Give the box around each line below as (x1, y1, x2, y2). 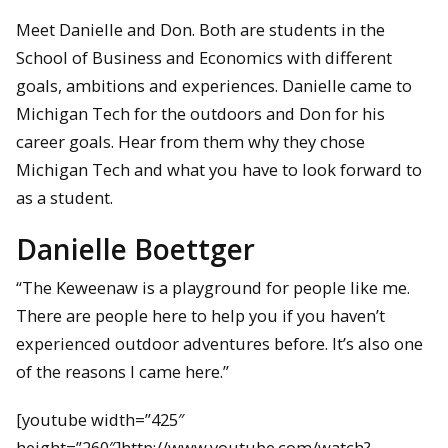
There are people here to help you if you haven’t (16, 303, 385, 327)
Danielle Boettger (16, 229, 255, 268)
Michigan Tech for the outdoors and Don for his (16, 102, 385, 126)
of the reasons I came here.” (16, 359, 229, 383)
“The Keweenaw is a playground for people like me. (16, 275, 410, 299)
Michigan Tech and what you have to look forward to (16, 158, 422, 182)
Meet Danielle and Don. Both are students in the (16, 18, 385, 42)
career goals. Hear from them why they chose (16, 130, 365, 154)
